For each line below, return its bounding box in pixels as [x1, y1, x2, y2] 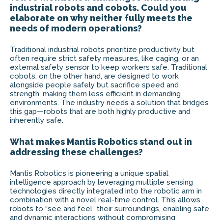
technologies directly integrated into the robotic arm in [10, 187, 202, 196]
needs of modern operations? [10, 23, 142, 34]
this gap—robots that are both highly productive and [10, 107, 191, 116]
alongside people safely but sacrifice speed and [10, 81, 179, 90]
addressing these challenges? [10, 147, 143, 158]
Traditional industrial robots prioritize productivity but [10, 45, 194, 55]
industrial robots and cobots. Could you [10, 2, 187, 13]
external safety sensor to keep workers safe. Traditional [10, 63, 207, 72]
